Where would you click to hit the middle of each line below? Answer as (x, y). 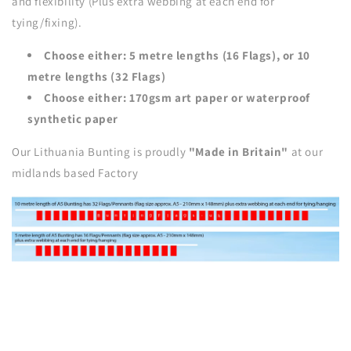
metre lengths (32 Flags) (97, 76)
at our (306, 151)
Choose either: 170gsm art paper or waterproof (177, 97)
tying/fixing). (47, 22)
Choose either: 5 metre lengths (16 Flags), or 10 (177, 55)
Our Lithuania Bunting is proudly (100, 151)
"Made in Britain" (239, 151)
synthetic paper (73, 118)
